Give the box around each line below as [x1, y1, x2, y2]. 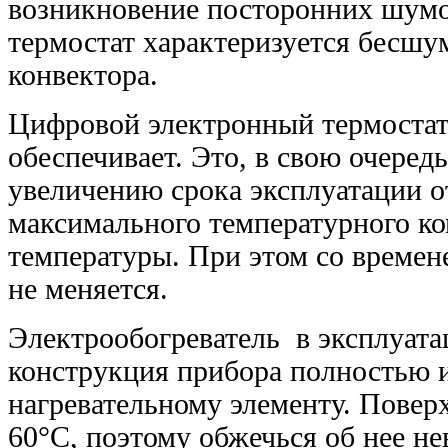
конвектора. [8, 58, 158, 91]
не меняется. [8, 272, 168, 305]
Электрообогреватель [8, 321, 288, 354]
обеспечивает [8, 140, 175, 173]
